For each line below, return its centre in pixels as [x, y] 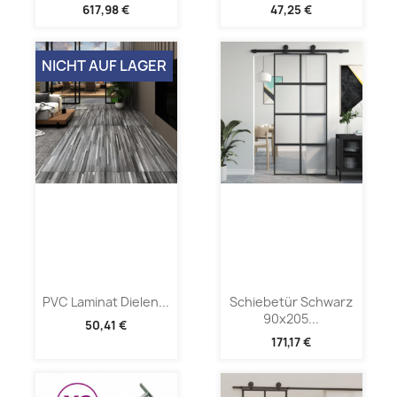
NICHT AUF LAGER [104, 65]
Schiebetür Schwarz [291, 301]
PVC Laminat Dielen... [106, 301]
